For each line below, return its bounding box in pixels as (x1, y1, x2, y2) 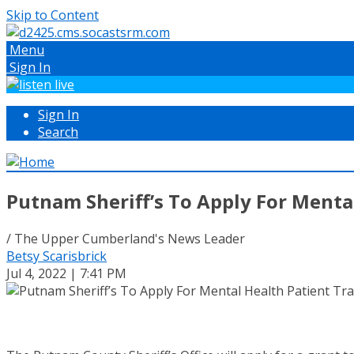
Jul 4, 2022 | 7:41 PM (6, 264, 126, 282)
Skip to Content (6, 6, 99, 24)
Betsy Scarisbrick (6, 247, 107, 265)
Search (38, 123, 78, 141)
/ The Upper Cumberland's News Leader (6, 229, 245, 247)
